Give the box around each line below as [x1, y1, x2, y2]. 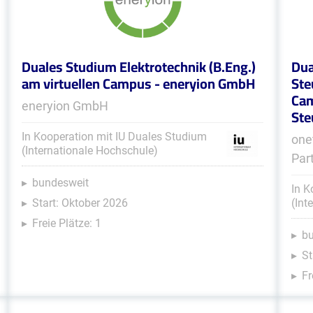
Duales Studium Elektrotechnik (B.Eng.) [21, 54, 256, 80]
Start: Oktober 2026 [31, 196, 128, 210]
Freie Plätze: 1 [31, 217, 101, 230]
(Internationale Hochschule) [21, 144, 158, 157]
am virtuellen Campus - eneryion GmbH [21, 71, 255, 96]
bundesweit [31, 176, 89, 189]
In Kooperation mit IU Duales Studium [21, 130, 207, 143]
